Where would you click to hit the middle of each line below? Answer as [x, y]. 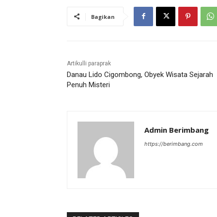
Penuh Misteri [88, 85]
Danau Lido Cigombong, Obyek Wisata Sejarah [140, 74]
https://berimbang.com [174, 144]
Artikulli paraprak [89, 63]
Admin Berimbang [177, 130]
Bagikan [103, 16]
